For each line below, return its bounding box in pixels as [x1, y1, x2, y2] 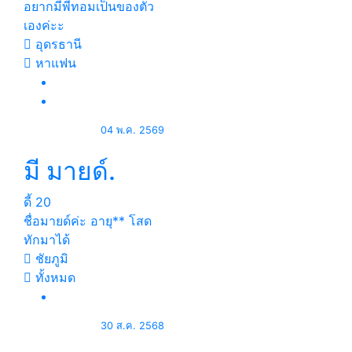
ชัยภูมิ [31, 251, 68, 266]
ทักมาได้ [24, 232, 70, 247]
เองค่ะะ [24, 17, 64, 33]
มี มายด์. [24, 156, 115, 186]
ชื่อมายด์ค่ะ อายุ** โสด [24, 213, 152, 229]
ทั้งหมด [31, 269, 75, 285]
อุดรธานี [31, 36, 82, 52]
